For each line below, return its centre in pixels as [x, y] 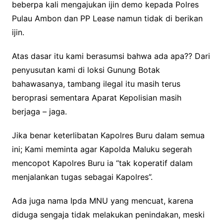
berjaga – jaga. [39, 111]
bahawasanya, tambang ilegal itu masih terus [96, 83]
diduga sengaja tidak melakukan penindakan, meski [108, 214]
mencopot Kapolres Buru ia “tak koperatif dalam [102, 163]
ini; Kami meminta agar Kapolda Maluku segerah [102, 149]
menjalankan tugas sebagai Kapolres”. [82, 177]
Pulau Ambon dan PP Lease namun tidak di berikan [107, 18]
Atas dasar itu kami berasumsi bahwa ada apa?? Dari [111, 56]
